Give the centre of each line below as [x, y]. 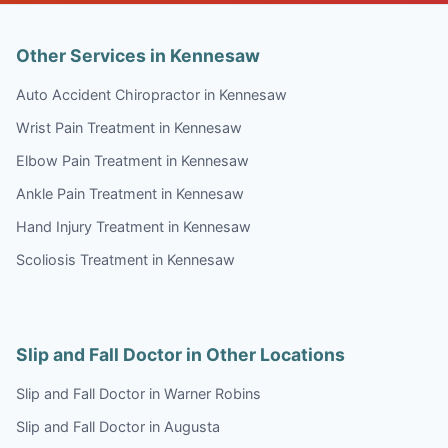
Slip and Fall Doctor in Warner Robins [138, 393]
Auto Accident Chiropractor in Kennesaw [151, 94]
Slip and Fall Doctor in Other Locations [180, 354]
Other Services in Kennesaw [138, 55]
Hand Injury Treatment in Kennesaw [133, 226]
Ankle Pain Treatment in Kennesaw [130, 193]
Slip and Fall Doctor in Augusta [118, 426]
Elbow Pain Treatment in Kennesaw [132, 160]
